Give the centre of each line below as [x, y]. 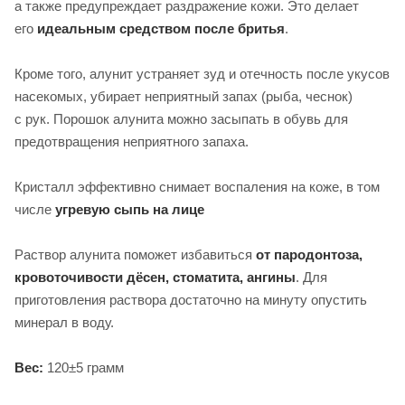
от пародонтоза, [309, 255]
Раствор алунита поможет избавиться [135, 255]
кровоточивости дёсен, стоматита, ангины [155, 278]
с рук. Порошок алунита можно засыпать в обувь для [181, 119]
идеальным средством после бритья [161, 29]
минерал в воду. [64, 323]
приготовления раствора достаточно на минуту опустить [191, 300]
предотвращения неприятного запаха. [133, 142]
